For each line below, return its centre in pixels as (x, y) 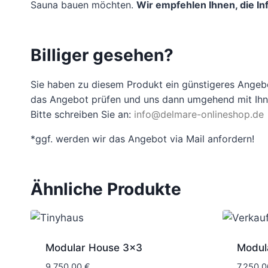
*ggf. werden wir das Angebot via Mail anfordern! (142, 138)
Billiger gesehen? (102, 55)
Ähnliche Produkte (106, 189)
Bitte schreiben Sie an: (82, 114)
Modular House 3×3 (94, 247)
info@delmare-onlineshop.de (199, 114)
